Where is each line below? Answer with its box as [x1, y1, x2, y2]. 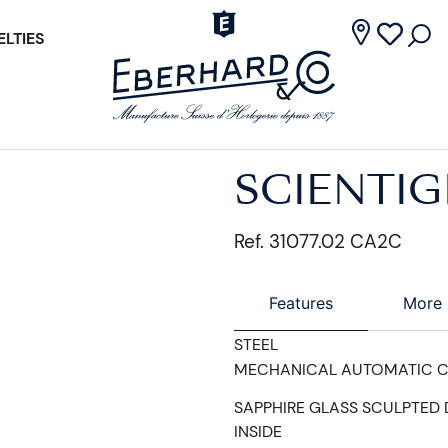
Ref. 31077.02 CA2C [234, 229, 402, 254]
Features [269, 293, 333, 313]
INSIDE [234, 421, 282, 443]
